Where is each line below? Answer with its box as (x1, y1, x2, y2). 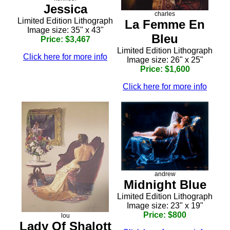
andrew (154, 170, 176, 178)
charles (155, 10, 175, 17)
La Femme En (125, 17, 205, 31)
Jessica (43, 2, 87, 16)
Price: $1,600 (140, 64, 190, 73)
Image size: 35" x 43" (27, 25, 104, 34)
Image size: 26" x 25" (126, 55, 203, 64)
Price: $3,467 (40, 34, 90, 44)
